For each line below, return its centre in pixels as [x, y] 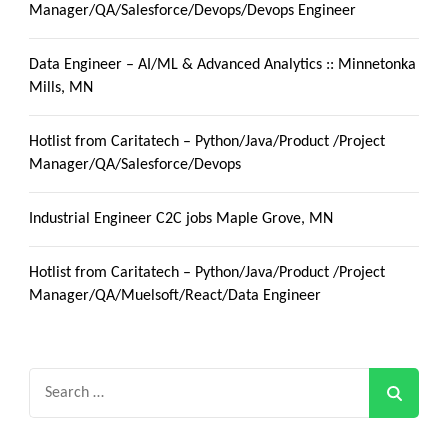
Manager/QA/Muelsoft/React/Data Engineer [175, 296]
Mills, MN [61, 88]
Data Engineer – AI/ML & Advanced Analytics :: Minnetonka [222, 65]
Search [52, 381]
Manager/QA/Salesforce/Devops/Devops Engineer [192, 11]
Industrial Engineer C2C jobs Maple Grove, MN [181, 219]
